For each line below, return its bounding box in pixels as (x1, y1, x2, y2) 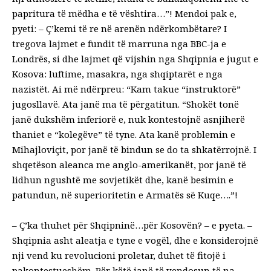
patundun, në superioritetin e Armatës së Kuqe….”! (12, 188, 238, 201)
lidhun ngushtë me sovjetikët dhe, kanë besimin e (12, 173, 233, 186)
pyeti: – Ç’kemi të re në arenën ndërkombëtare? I (12, 22, 227, 34)
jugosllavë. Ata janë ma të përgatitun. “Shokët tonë (12, 97, 239, 110)
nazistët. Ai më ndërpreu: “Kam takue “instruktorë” (12, 82, 241, 95)
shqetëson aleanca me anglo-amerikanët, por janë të (12, 158, 246, 171)
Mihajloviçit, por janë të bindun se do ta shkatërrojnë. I (12, 143, 256, 155)
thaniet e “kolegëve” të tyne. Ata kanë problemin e (12, 128, 235, 140)
